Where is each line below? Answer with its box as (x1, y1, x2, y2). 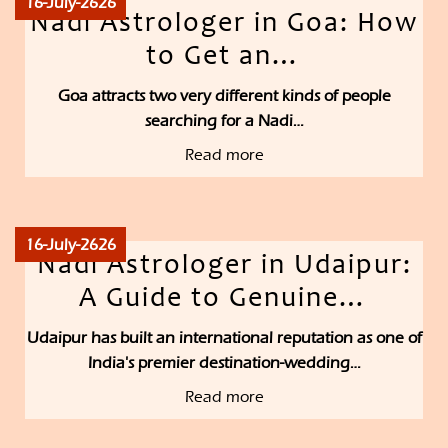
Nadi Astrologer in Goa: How (30, 11, 418, 40)
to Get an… (146, 44, 302, 73)
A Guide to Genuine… (79, 286, 369, 315)
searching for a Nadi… (144, 111, 304, 131)
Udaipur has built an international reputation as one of (26, 328, 422, 348)
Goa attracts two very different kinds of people (57, 86, 391, 106)
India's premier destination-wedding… (87, 353, 361, 373)
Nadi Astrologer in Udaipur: (36, 253, 412, 282)
